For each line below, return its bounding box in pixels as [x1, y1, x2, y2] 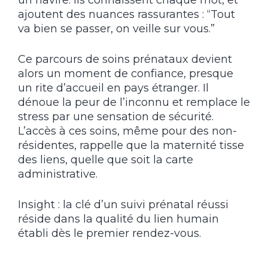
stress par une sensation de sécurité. [18, 109, 214, 123]
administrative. [18, 167, 98, 181]
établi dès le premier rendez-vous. [18, 226, 201, 240]
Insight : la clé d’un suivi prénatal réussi [18, 197, 229, 211]
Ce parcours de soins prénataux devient [18, 52, 232, 66]
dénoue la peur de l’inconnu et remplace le [18, 95, 250, 109]
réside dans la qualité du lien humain [18, 212, 219, 226]
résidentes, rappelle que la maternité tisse [18, 138, 244, 152]
